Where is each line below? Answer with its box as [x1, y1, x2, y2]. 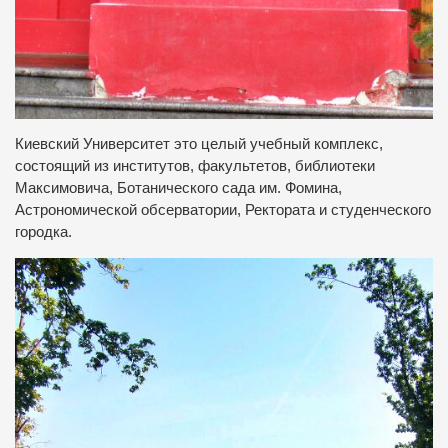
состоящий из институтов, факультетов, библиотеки [15, 158, 375, 175]
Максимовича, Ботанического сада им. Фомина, [15, 180, 342, 197]
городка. [15, 224, 72, 241]
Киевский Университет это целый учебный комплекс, [15, 136, 383, 153]
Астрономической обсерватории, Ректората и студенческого [15, 202, 431, 219]
